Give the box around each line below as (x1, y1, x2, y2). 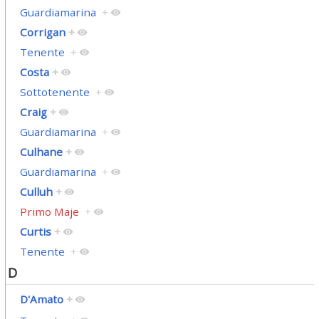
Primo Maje (19, 204, 79, 219)
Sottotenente (19, 85, 90, 100)
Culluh (19, 184, 53, 199)
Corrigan (19, 25, 66, 40)
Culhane (19, 145, 63, 159)
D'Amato (19, 291, 63, 306)
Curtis (19, 224, 51, 239)
